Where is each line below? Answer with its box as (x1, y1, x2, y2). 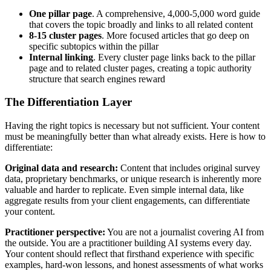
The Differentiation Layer (5, 96, 132, 109)
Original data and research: (5, 163, 118, 174)
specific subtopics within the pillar (29, 41, 158, 51)
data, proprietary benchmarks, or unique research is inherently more (5, 174, 261, 184)
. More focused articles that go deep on (102, 30, 249, 41)
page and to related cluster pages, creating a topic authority (29, 62, 252, 73)
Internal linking (29, 51, 93, 62)
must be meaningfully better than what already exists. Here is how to (5, 131, 266, 142)
